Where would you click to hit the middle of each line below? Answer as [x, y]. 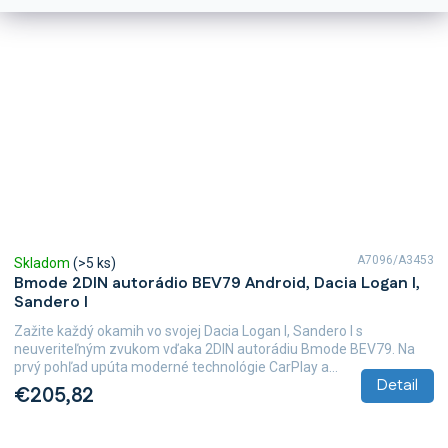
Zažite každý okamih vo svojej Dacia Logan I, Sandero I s [188, 331]
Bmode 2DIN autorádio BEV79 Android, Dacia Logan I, [217, 284]
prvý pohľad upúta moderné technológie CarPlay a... [176, 367]
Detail [397, 386]
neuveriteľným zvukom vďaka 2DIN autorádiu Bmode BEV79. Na [214, 349]
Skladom [43, 263]
